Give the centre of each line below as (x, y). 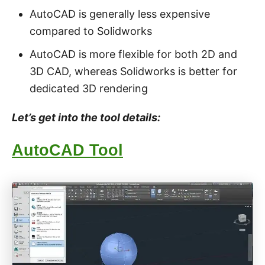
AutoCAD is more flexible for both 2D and (133, 54)
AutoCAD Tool (67, 151)
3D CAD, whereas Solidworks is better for (133, 72)
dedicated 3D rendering (89, 89)
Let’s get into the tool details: (86, 118)
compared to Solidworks (91, 31)
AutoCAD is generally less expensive (120, 14)
